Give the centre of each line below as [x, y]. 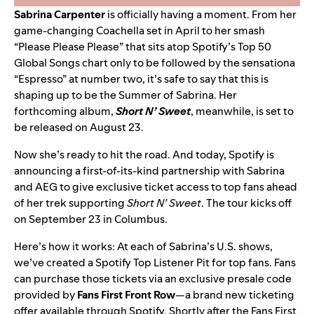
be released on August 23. [79, 128]
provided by [46, 295]
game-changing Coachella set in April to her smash [139, 31]
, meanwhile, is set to [242, 111]
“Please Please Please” [69, 47]
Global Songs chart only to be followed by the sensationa [155, 63]
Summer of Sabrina [166, 95]
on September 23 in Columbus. [91, 219]
